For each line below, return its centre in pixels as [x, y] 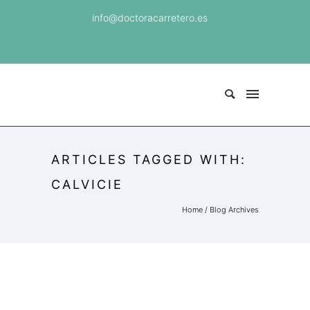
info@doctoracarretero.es [150, 18]
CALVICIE [87, 185]
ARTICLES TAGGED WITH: [149, 160]
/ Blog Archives [231, 210]
